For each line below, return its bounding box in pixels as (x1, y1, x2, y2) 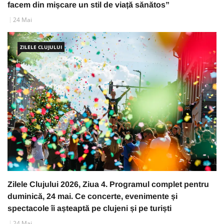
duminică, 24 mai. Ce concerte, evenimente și (7, 192, 177, 201)
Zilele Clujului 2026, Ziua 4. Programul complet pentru (7, 180, 209, 189)
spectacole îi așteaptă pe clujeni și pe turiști (7, 204, 171, 213)
